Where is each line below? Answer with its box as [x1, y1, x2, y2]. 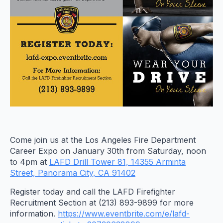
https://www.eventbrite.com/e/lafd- [58, 209, 190, 219]
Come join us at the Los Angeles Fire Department [10, 135, 196, 145]
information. [10, 209, 58, 219]
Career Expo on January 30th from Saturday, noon [10, 146, 206, 156]
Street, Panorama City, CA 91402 [10, 168, 135, 178]
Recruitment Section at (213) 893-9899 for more [10, 198, 194, 208]
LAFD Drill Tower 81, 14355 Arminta [49, 157, 186, 167]
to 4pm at [10, 157, 49, 167]
